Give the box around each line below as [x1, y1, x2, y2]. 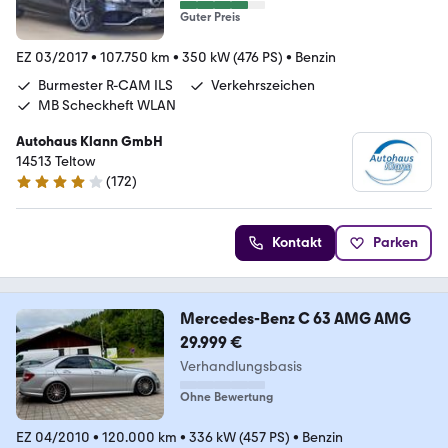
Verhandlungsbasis [179, 357, 302, 375]
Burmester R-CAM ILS [38, 76, 173, 94]
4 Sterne [15, 181, 68, 199]
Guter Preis [179, 9, 240, 24]
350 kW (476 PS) [182, 48, 283, 66]
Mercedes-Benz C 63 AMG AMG [179, 308, 411, 328]
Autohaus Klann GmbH [16, 132, 163, 150]
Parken [373, 233, 418, 251]
